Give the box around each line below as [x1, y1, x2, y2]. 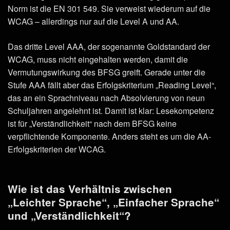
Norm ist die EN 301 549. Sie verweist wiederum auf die [8, 2, 210, 14]
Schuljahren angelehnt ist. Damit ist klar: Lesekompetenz [8, 104, 214, 117]
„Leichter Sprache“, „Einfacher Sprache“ [8, 194, 219, 209]
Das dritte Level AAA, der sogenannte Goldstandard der [8, 40, 210, 52]
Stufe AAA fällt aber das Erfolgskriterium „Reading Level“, [8, 79, 216, 91]
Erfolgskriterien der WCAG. [8, 143, 106, 155]
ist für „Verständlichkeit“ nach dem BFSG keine [8, 117, 177, 129]
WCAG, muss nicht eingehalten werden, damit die [8, 53, 188, 65]
